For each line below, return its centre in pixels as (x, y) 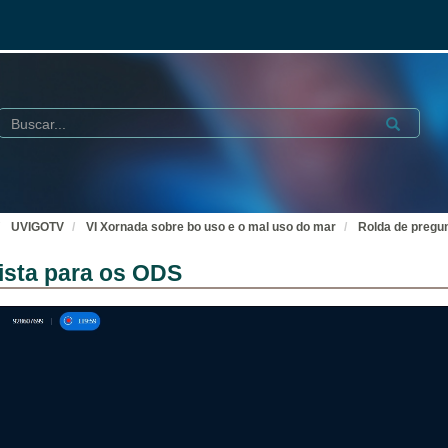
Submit (403, 121)
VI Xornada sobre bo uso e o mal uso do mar (211, 227)
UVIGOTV (37, 227)
